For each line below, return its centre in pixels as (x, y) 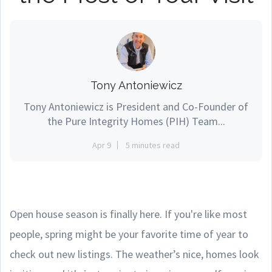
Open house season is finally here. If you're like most (128, 214)
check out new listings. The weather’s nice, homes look (134, 254)
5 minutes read (153, 145)
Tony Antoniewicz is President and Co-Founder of (136, 107)
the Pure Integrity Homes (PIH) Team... (136, 121)
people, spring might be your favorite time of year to (129, 234)
